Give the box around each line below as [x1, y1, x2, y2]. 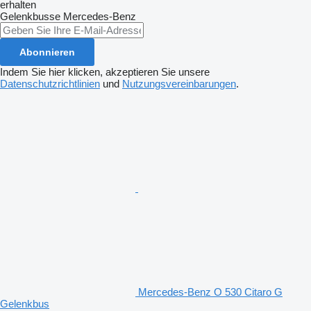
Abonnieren [19, 47, 75, 58]
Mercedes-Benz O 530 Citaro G [138, 286, 283, 299]
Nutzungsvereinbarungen [122, 78, 236, 90]
